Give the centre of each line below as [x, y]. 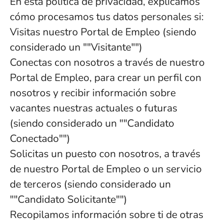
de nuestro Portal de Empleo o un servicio [106, 169]
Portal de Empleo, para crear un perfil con [106, 78]
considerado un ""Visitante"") [76, 47]
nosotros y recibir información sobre [93, 93]
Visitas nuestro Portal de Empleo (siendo [103, 32]
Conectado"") [40, 138]
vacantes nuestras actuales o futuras [94, 108]
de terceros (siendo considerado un [90, 184]
